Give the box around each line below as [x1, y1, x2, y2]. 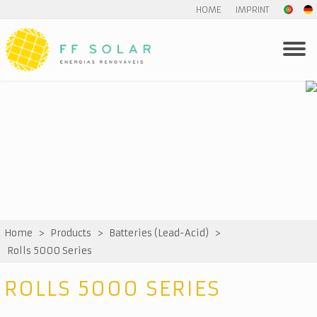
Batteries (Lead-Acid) [109, 227, 209, 239]
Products [50, 227, 91, 239]
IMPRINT [236, 4, 270, 15]
